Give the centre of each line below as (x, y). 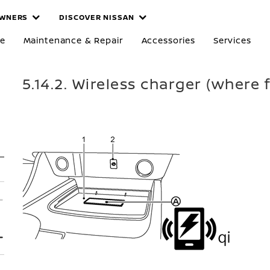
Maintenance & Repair (73, 40)
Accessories (168, 40)
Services (232, 40)
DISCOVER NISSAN (97, 17)
